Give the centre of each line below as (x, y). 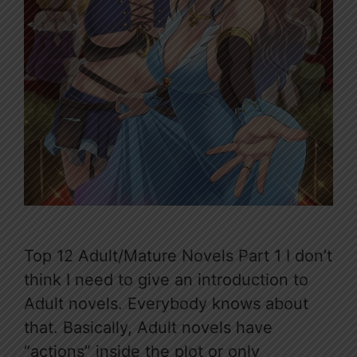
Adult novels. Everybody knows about (166, 304)
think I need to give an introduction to (166, 280)
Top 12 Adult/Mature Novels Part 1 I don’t (178, 256)
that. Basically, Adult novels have (148, 328)
